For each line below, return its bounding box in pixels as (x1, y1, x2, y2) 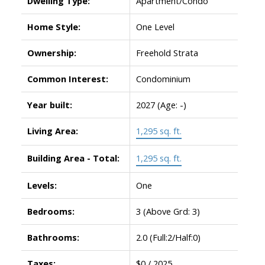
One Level (135, 20, 174, 33)
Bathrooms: (27, 231, 79, 243)
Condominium (135, 72, 190, 85)
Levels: (27, 179, 57, 191)
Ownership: (27, 46, 76, 59)
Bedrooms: (27, 205, 75, 217)
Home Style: (27, 20, 80, 33)
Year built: (27, 98, 72, 111)
